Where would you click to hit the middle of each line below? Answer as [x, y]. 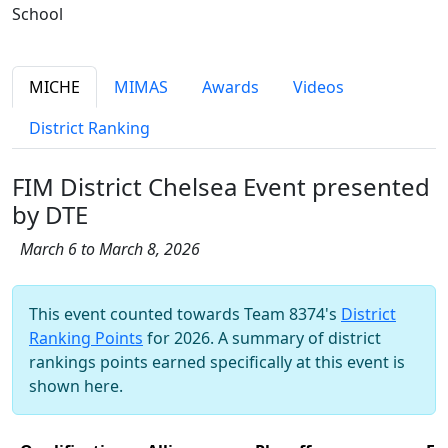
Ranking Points [86, 337]
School [37, 13]
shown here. [76, 385]
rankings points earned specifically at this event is [217, 361]
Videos [318, 86]
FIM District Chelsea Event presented [221, 186]
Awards [230, 86]
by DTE [50, 214]
